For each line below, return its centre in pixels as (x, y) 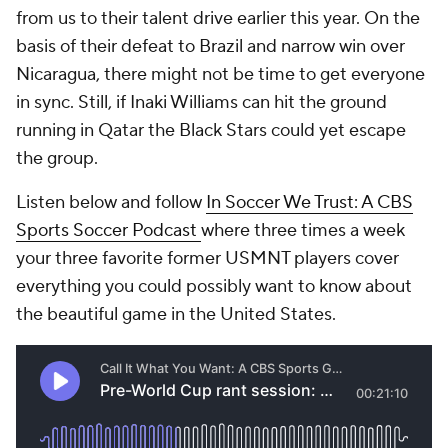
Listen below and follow (111, 202)
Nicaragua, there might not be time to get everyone (220, 74)
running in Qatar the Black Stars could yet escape (211, 130)
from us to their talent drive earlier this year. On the (218, 18)
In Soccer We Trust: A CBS (309, 202)
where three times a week (303, 230)
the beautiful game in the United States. (176, 314)
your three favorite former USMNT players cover (207, 258)
